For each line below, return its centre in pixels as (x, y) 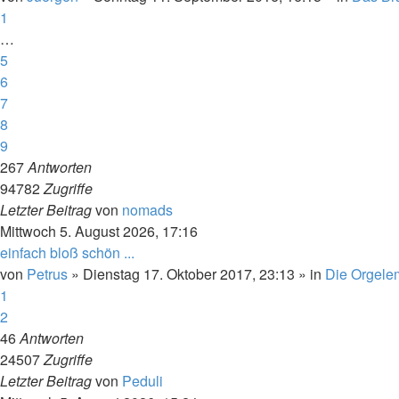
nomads (147, 210)
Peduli (142, 381)
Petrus (47, 274)
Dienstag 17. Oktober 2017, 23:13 (189, 274)
